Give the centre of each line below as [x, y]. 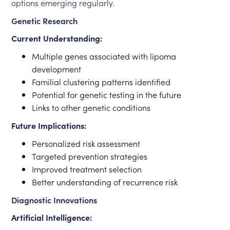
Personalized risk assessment [86, 143]
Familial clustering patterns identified [101, 82]
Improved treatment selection [87, 169]
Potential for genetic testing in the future [107, 94]
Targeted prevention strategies [90, 156]
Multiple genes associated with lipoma [104, 56]
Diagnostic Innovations [54, 200]
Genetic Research [45, 21]
